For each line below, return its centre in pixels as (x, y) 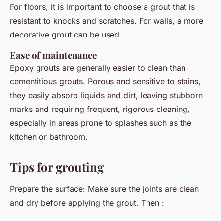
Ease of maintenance (53, 55)
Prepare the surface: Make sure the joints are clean (104, 189)
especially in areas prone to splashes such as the (101, 123)
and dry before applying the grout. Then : (87, 203)
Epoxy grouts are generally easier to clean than (98, 68)
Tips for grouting (57, 167)
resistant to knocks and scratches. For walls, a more (107, 21)
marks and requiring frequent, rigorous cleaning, (100, 109)
